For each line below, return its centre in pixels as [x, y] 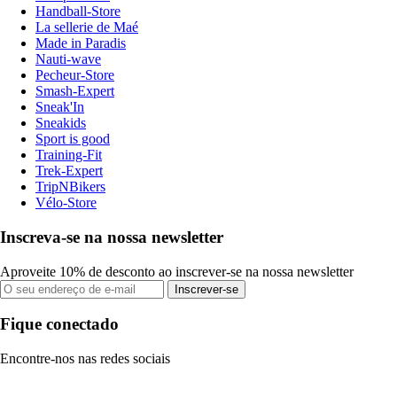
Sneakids [61, 123]
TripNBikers [70, 187]
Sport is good [73, 139]
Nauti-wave [68, 59]
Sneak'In [60, 107]
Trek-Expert [69, 171]
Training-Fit [69, 155]
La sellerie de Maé [87, 27]
